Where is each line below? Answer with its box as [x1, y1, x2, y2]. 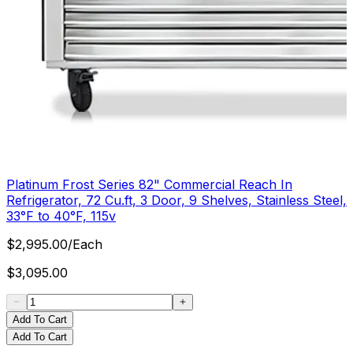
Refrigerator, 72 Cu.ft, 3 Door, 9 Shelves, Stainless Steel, [6, 191, 347, 208]
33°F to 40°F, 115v [6, 207, 116, 224]
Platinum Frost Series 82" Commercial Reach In [6, 176, 292, 192]
